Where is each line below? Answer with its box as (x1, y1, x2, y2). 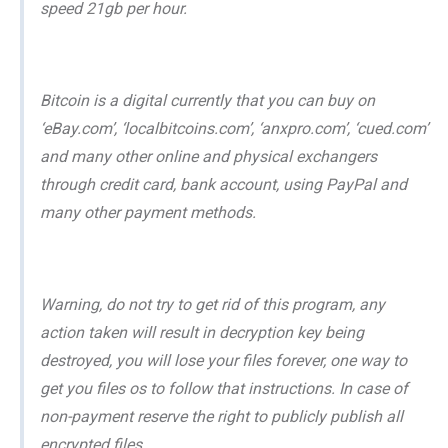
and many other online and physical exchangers (40, 146, 377, 166)
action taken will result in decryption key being (40, 322, 364, 342)
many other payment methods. (40, 202, 256, 222)
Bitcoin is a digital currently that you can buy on (40, 90, 375, 110)
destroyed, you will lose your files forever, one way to (40, 350, 407, 370)
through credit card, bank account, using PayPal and (40, 174, 407, 194)
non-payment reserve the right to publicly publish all (40, 406, 403, 426)
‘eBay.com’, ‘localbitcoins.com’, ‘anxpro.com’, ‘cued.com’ (40, 118, 428, 138)
